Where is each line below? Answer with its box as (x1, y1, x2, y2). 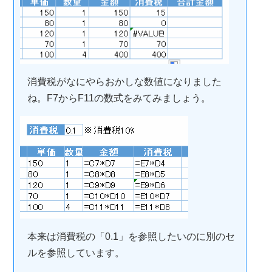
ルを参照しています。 (27, 248, 124, 259)
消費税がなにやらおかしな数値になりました (27, 76, 222, 87)
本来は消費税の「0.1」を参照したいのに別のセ (27, 231, 235, 242)
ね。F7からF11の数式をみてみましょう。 (27, 93, 211, 104)
